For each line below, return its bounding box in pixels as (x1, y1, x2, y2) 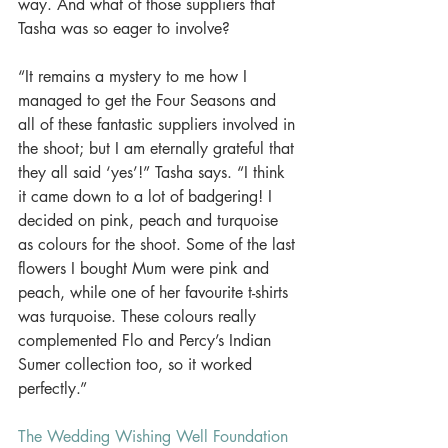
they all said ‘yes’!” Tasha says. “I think (18, 162, 290, 183)
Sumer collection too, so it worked (18, 354, 257, 375)
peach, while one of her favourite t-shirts (18, 282, 293, 303)
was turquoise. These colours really (18, 306, 261, 327)
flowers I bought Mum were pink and (18, 258, 274, 279)
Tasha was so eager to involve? (18, 18, 235, 39)
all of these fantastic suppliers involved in (18, 114, 300, 135)
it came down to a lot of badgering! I (18, 186, 277, 207)
